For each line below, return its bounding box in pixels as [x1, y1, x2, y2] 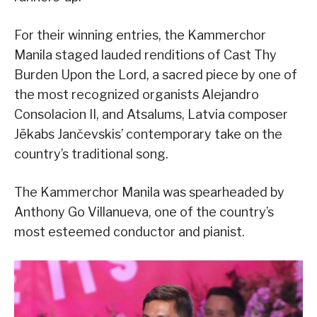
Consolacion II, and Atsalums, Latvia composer [14, 107, 288, 122]
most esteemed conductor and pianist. [14, 224, 245, 240]
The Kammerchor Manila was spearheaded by [14, 185, 284, 200]
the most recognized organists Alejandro [14, 87, 259, 103]
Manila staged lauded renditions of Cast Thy [14, 47, 277, 63]
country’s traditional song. [14, 146, 168, 162]
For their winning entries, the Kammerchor [14, 28, 266, 43]
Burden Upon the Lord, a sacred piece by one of [14, 67, 297, 83]
